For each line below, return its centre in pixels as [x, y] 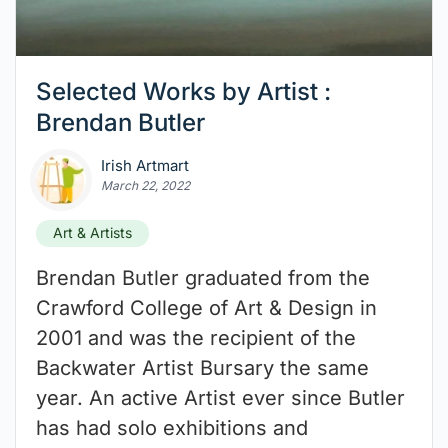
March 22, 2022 [145, 186]
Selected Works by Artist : [183, 92]
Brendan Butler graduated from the [203, 278]
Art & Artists [92, 233]
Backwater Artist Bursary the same [202, 368]
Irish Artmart [145, 166]
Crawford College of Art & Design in [206, 308]
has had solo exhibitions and [172, 428]
